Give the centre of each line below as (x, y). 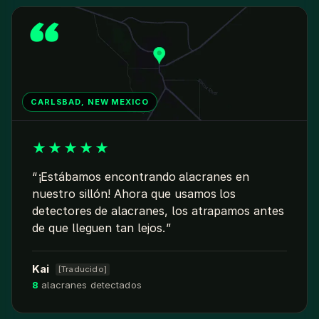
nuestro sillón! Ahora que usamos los (134, 194)
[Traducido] (83, 270)
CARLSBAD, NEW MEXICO (90, 102)
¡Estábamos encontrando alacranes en (143, 177)
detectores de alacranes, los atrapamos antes (158, 211)
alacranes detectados (90, 285)
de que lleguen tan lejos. (99, 228)
